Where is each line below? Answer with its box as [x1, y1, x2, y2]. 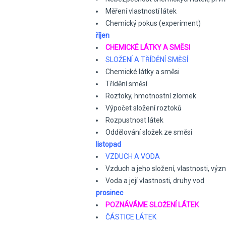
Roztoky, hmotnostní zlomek [105, 92, 196, 100]
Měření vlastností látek [105, 7, 177, 15]
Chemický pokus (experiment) [105, 19, 201, 27]
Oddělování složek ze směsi [105, 128, 192, 136]
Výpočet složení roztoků [105, 104, 182, 112]
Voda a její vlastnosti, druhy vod [105, 177, 204, 185]
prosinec [96, 189, 123, 197]
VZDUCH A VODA [105, 152, 160, 160]
